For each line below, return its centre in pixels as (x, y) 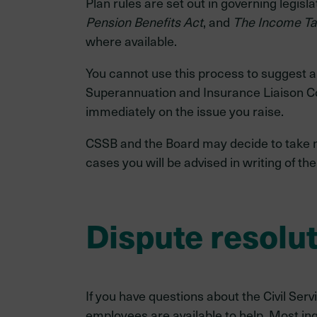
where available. (131, 40)
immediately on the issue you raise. (184, 110)
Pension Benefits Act (144, 21)
